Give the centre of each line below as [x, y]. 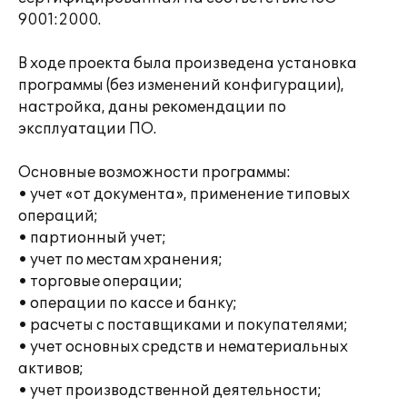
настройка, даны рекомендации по [152, 107]
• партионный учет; [92, 238]
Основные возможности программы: [154, 173]
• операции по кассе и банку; [128, 303]
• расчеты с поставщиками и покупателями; [183, 325]
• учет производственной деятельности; [170, 391]
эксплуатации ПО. [87, 129]
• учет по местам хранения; [120, 260]
